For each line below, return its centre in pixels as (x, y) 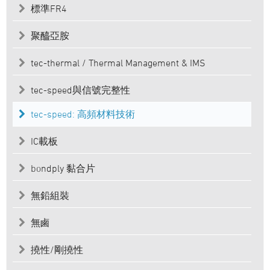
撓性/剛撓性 (57, 250)
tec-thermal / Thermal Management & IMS (118, 63)
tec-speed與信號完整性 (80, 90)
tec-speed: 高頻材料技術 (83, 114)
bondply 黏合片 (63, 168)
